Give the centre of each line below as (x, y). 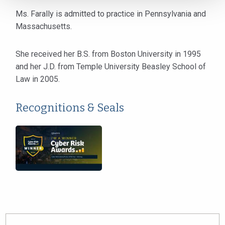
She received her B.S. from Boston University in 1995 (108, 54)
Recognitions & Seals (70, 108)
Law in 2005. (38, 79)
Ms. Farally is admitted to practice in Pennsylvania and (111, 14)
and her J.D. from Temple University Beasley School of (111, 67)
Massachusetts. (44, 26)
